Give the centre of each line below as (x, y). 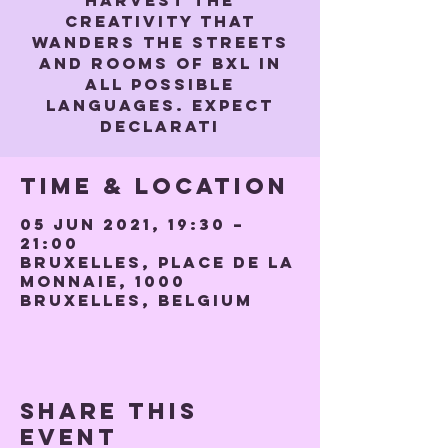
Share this (109, 411)
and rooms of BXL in (160, 63)
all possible (160, 84)
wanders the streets (160, 42)
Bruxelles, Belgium (136, 300)
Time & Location (154, 186)
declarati (160, 126)
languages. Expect (160, 105)
